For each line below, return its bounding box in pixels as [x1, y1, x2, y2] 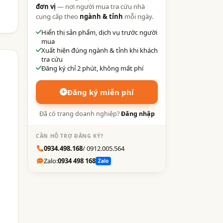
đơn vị [36, 1, 56, 11]
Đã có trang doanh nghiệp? [39, 109, 121, 118]
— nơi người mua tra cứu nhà [56, 1, 145, 11]
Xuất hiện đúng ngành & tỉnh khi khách [41, 45, 158, 55]
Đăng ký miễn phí [67, 87, 134, 97]
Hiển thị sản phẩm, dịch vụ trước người [41, 27, 157, 37]
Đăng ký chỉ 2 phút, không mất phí [41, 63, 143, 73]
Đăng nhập [120, 109, 155, 118]
